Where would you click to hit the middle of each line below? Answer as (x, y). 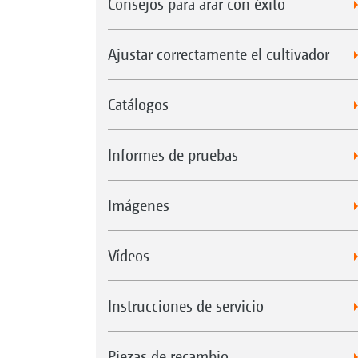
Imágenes (138, 205)
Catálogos (138, 104)
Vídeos (128, 255)
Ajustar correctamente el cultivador (218, 54)
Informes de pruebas (173, 154)
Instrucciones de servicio (185, 305)
